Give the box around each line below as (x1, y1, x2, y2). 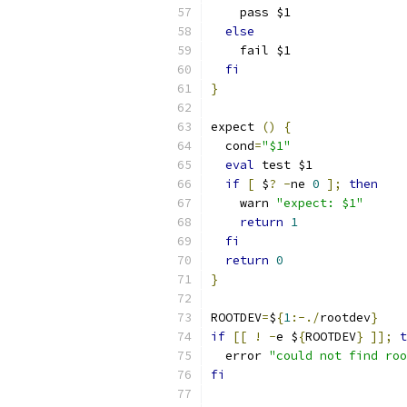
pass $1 (211, 5, 291, 20)
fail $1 (211, 43, 291, 58)
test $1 (254, 157, 313, 173)
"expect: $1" (276, 195, 363, 211)
